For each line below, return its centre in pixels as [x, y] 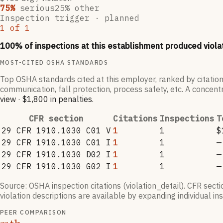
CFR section [56, 119]
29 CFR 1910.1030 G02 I [56, 167]
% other [82, 8]
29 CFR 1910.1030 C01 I [56, 143]
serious [37, 8]
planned [122, 18]
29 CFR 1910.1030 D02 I [56, 155]
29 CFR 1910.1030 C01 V [56, 131]
